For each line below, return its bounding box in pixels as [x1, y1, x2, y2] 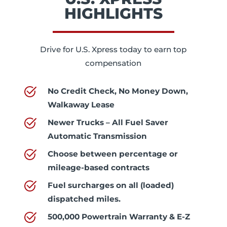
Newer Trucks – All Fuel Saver [47, 117, 168, 127]
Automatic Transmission [47, 131, 147, 141]
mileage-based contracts [47, 162, 149, 172]
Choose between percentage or [47, 148, 178, 159]
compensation [85, 58, 142, 68]
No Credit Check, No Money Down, [47, 86, 188, 96]
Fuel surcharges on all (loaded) [47, 180, 174, 190]
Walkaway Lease [47, 99, 115, 109]
